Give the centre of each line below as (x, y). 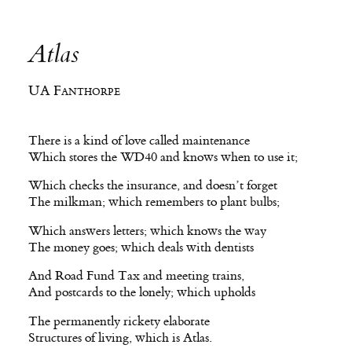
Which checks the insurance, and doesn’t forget (152, 185)
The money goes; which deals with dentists (141, 247)
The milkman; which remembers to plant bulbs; (154, 202)
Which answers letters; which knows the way (147, 231)
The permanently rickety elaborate (119, 321)
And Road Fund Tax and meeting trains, (136, 276)
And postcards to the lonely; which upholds (141, 293)
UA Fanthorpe (74, 91)
